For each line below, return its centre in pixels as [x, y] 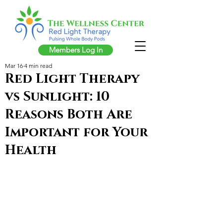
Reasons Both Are [69, 115]
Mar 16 [14, 66]
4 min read [38, 66]
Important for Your [76, 133]
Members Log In [76, 50]
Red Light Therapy [72, 79]
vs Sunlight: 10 [57, 97]
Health [31, 150]
